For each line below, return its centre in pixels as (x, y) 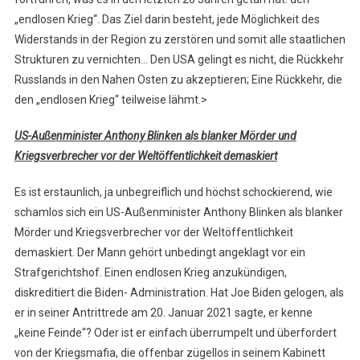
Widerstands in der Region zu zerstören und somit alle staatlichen (180, 40)
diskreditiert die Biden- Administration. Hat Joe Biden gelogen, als (179, 293)
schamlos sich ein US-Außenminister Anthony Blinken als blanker (178, 213)
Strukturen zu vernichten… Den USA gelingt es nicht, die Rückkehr (179, 60)
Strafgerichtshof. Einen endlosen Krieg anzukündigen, (150, 273)
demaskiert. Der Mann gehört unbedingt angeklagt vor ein (160, 253)
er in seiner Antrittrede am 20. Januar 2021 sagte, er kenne (163, 313)
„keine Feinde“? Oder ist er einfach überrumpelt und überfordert (175, 333)
